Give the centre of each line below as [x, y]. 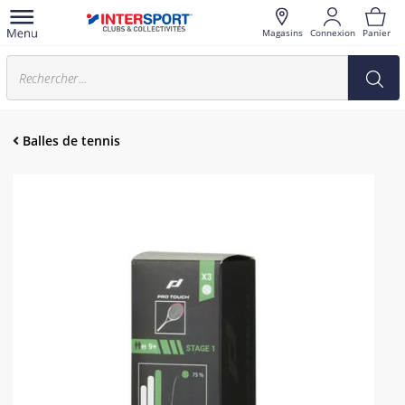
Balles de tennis [71, 141]
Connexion [332, 32]
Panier [376, 32]
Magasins [282, 32]
